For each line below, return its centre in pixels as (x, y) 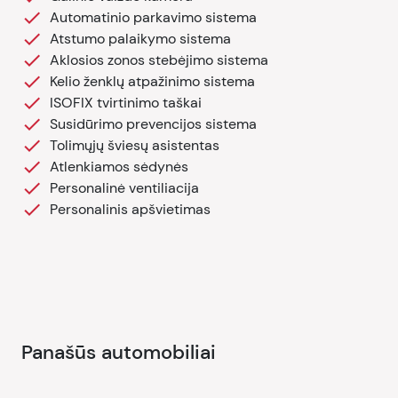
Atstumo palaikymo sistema (140, 39)
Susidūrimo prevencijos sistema (153, 124)
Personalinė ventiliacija (124, 188)
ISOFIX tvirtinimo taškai (126, 103)
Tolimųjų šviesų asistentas (135, 145)
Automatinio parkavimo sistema (153, 17)
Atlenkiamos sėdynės (119, 167)
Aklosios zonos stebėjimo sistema (159, 60)
